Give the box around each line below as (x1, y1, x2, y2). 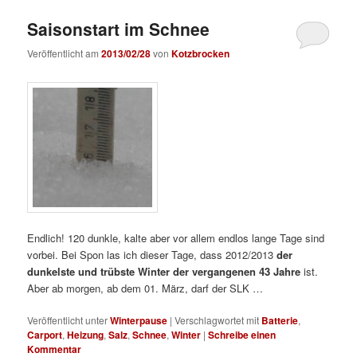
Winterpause (110, 312, 168, 328)
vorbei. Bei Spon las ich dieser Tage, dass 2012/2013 (27, 246, 277, 262)
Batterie (261, 312, 299, 328)
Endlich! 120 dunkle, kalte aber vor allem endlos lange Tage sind (27, 229, 325, 245)
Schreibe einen (208, 327, 277, 342)
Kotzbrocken (171, 46, 230, 61)
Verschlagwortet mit (175, 312, 260, 327)
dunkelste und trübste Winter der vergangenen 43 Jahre (27, 263, 301, 279)
